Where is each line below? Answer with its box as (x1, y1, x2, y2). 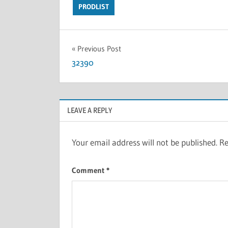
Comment (72, 165, 106, 176)
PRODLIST (78, 2, 109, 11)
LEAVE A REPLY (67, 105, 112, 116)
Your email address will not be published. (72, 136, 217, 148)
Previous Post (77, 43, 121, 53)
